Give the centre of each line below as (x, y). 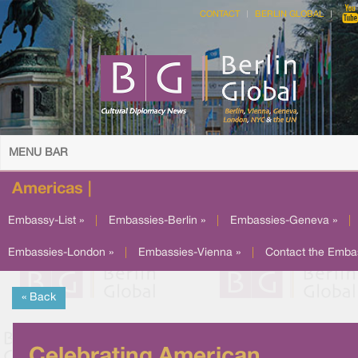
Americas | (52, 189)
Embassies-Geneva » (284, 221)
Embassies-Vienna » (189, 253)
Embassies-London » (61, 253)
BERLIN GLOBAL (289, 14)
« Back (39, 298)
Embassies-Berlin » (157, 221)
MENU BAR (38, 153)
